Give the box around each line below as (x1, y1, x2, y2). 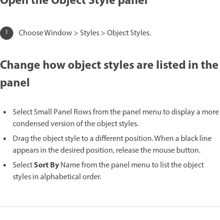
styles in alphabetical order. (13, 171, 101, 184)
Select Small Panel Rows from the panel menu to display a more (13, 107, 219, 119)
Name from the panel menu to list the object (59, 160, 204, 172)
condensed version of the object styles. (13, 118, 138, 131)
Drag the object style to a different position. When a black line (13, 133, 212, 145)
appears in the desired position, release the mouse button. (13, 145, 200, 157)
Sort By (34, 159, 59, 172)
